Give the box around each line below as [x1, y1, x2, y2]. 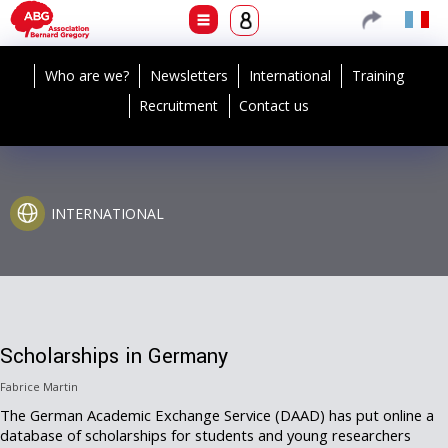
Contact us [239, 96, 310, 115]
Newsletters [150, 66, 228, 85]
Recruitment [139, 96, 219, 115]
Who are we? [45, 66, 129, 85]
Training [352, 66, 404, 85]
